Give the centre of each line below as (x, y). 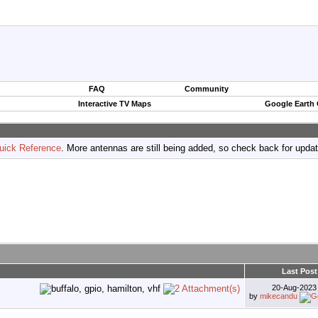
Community (207, 89)
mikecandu (279, 296)
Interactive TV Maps (114, 104)
